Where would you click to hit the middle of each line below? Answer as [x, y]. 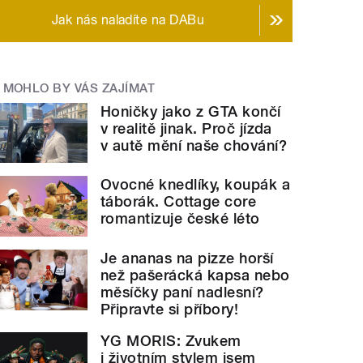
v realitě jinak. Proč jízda [186, 128]
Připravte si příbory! [170, 309]
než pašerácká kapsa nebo [195, 275]
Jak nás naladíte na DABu [128, 20]
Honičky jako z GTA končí [191, 111]
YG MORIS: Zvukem [171, 340]
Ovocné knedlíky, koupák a [196, 185]
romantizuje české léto [180, 219]
